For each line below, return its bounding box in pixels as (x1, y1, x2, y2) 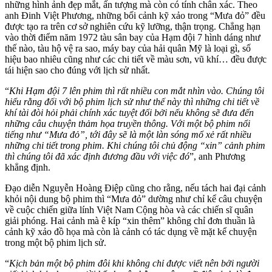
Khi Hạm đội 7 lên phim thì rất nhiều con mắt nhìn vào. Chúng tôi (9, 86, 264, 97)
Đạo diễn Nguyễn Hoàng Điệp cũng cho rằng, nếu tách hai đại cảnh (5, 183, 266, 194)
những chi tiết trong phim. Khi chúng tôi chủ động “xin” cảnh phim (5, 140, 265, 151)
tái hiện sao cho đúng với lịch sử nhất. (5, 65, 150, 76)
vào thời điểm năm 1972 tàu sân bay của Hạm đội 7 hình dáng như (5, 32, 260, 43)
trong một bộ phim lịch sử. (5, 237, 106, 248)
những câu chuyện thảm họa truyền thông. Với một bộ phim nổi (5, 118, 250, 129)
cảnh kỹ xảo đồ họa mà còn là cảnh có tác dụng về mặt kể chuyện (5, 226, 257, 237)
